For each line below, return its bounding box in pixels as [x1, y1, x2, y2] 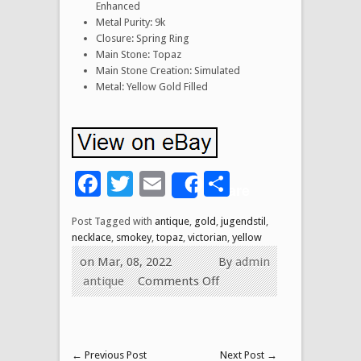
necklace [72, 230, 111, 243]
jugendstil [221, 214, 266, 227]
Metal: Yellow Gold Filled [96, 80, 208, 93]
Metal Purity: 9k [96, 15, 165, 28]
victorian [188, 230, 227, 243]
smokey [116, 230, 151, 243]
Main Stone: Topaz [96, 48, 181, 60]
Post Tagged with [72, 214, 155, 227]
